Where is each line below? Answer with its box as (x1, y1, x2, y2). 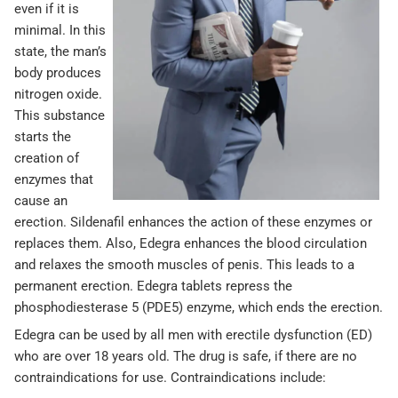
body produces (14, 65, 101, 82)
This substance (14, 107, 105, 124)
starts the (14, 129, 71, 146)
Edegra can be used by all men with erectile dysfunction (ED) (14, 327, 372, 344)
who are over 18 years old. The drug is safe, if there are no (14, 348, 357, 365)
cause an (14, 193, 68, 210)
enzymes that (14, 171, 93, 188)
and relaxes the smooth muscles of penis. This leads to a (14, 257, 354, 274)
